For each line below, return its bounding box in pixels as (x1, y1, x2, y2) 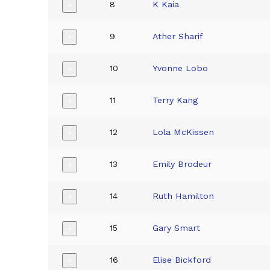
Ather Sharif (152, 31, 204, 41)
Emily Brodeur (152, 159, 212, 169)
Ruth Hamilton (152, 190, 215, 201)
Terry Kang (152, 95, 198, 105)
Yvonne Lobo (152, 63, 209, 73)
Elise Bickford (152, 254, 212, 265)
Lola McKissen (152, 127, 215, 137)
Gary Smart (152, 222, 201, 233)
